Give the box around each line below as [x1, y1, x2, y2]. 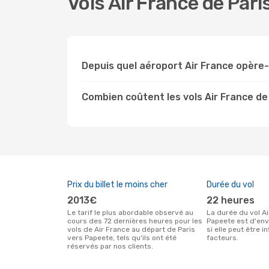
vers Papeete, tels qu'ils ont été [67, 234, 177, 242]
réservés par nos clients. [67, 242, 153, 250]
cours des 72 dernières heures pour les [67, 217, 202, 225]
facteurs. [207, 234, 238, 242]
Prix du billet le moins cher [67, 180, 168, 190]
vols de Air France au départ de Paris [67, 225, 195, 234]
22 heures [213, 195, 255, 206]
